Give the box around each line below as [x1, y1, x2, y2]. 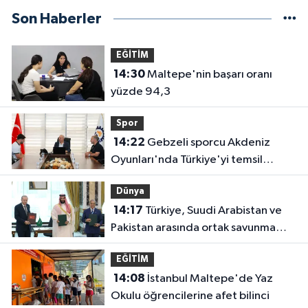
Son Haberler [12, 12, 102, 27]
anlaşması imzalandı [110, 239, 212, 252]
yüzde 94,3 [110, 86, 170, 98]
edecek [110, 171, 151, 184]
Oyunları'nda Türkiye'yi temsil [110, 154, 263, 166]
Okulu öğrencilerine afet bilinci [110, 290, 269, 302]
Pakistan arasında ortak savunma [110, 222, 276, 234]
